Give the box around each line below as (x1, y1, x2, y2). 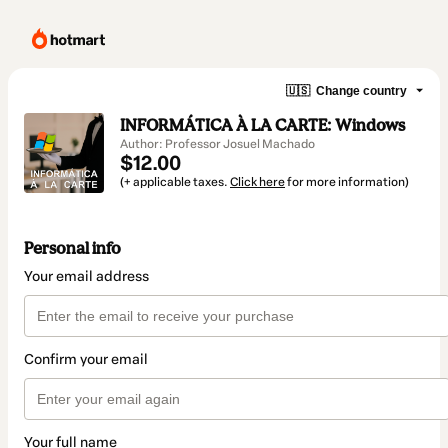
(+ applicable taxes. (120, 175, 230, 189)
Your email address (24, 268, 149, 286)
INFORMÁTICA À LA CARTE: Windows (120, 115, 405, 135)
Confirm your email (24, 351, 148, 369)
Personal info (24, 238, 121, 259)
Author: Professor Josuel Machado (120, 137, 315, 151)
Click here (230, 175, 285, 189)
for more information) (285, 175, 409, 189)
